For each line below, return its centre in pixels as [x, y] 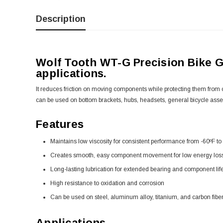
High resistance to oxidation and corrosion [107, 183]
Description [61, 19]
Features [60, 124]
